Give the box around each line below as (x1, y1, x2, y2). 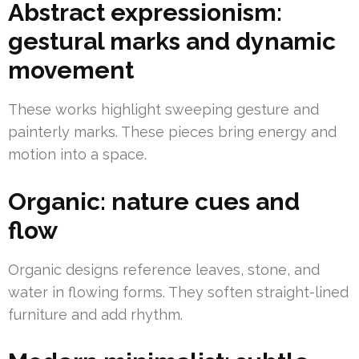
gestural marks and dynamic (8, 27, 336, 56)
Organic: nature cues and (8, 188, 300, 216)
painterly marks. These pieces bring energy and (8, 123, 337, 141)
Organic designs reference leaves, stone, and (8, 261, 320, 279)
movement (8, 56, 134, 85)
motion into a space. (8, 146, 147, 163)
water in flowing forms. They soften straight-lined (8, 284, 349, 301)
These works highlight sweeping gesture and (8, 101, 319, 119)
